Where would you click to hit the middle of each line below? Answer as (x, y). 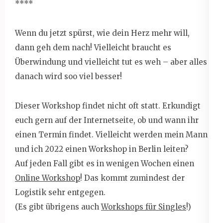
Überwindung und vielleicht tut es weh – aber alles (111, 62)
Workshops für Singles (144, 207)
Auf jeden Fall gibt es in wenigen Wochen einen (105, 163)
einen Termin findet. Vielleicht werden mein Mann (111, 134)
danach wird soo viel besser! (68, 76)
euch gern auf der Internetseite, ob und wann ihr (107, 120)
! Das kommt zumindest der (132, 178)
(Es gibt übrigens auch (58, 207)
